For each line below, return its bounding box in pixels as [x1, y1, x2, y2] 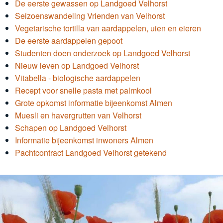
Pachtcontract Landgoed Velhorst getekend [15, 146, 167, 158]
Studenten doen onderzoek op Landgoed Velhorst [15, 47, 190, 59]
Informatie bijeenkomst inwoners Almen [15, 134, 153, 146]
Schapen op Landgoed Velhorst [15, 121, 126, 133]
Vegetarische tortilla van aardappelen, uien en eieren [15, 22, 201, 34]
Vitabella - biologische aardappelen [15, 72, 140, 84]
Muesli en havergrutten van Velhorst [15, 109, 141, 121]
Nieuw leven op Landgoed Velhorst [15, 59, 139, 71]
